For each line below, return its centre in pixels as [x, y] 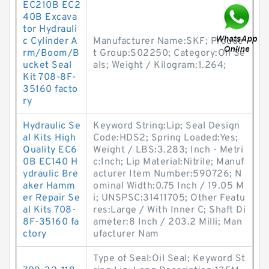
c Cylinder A [50, 41]
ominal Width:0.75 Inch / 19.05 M [168, 186]
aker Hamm [49, 186]
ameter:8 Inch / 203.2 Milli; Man [168, 222]
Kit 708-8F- [50, 77]
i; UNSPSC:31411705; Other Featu [169, 198]
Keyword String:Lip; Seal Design [167, 126]
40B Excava [50, 17]
